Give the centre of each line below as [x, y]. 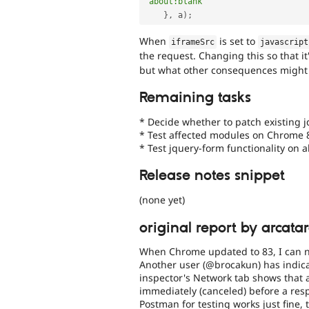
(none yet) [162, 200]
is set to [238, 41]
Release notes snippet [212, 176]
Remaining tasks [195, 98]
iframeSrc [193, 42]
